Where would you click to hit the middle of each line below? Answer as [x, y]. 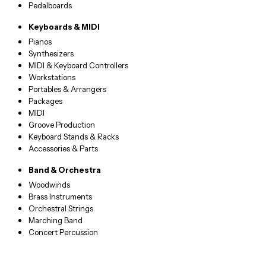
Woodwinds [49, 185]
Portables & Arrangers [67, 89]
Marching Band [56, 221]
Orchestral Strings [61, 209]
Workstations [52, 77]
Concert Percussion [63, 232]
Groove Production [62, 125]
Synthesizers [51, 54]
